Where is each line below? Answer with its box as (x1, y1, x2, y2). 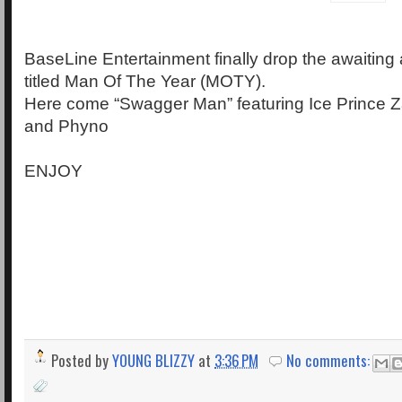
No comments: (286, 348, 374, 371)
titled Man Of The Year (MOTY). (24, 71, 266, 91)
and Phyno (24, 116, 109, 135)
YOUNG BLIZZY (112, 348, 195, 371)
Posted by (51, 348, 112, 371)
